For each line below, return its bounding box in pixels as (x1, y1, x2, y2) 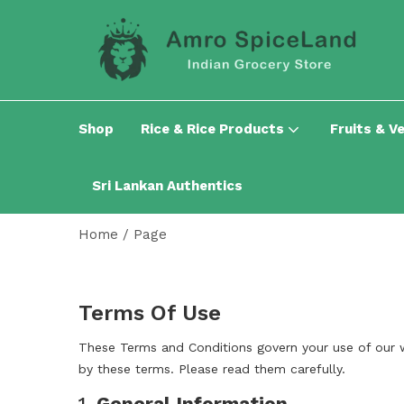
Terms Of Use (78, 300, 221, 326)
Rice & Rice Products (141, 121, 288, 138)
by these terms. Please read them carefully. (78, 362, 345, 377)
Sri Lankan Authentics (92, 178, 243, 195)
